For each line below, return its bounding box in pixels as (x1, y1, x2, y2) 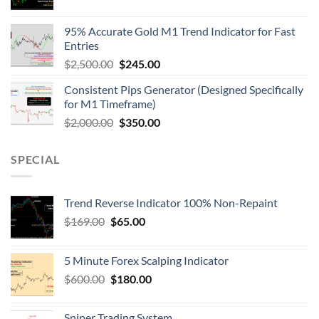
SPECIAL (11, 152, 60, 166)
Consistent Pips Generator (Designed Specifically (64, 82, 303, 96)
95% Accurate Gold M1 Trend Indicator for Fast (64, 23, 296, 38)
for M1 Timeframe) (64, 96, 156, 110)
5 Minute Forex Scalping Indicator (64, 253, 229, 268)
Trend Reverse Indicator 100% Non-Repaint (64, 196, 278, 210)
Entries (64, 38, 99, 52)
